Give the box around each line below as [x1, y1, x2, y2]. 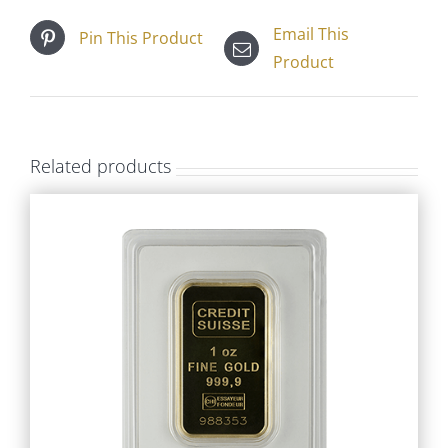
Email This [273, 23, 349, 46]
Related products [30, 154, 171, 179]
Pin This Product [79, 26, 203, 49]
